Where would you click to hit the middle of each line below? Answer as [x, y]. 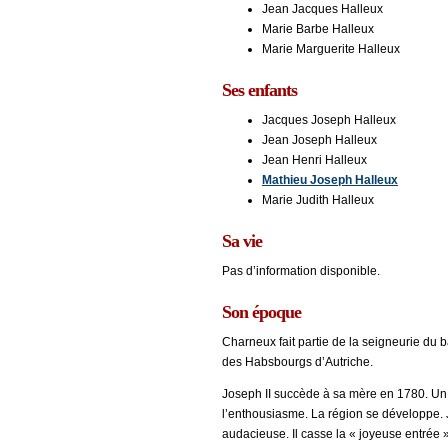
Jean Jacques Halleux [322, 9]
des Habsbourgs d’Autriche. [297, 362]
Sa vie [242, 241]
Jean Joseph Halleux [319, 140]
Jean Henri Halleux [314, 160]
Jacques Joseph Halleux [329, 120]
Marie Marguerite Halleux [331, 49]
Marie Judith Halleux [318, 200]
